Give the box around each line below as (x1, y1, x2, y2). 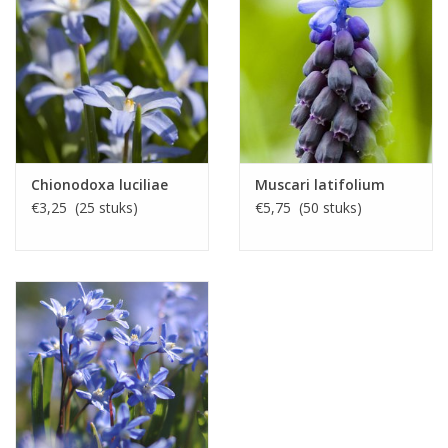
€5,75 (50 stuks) (255, 198, 362, 218)
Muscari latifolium (255, 175, 385, 195)
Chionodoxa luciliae (31, 175, 168, 195)
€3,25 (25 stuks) (31, 198, 138, 218)
